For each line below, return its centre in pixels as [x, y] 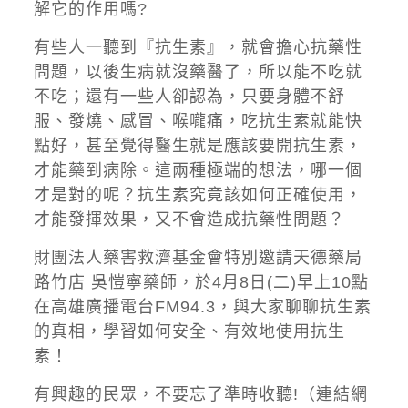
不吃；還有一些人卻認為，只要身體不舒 [189, 97]
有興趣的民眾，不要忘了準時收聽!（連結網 [200, 394]
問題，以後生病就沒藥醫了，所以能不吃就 [198, 72]
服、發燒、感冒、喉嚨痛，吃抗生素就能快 [198, 121]
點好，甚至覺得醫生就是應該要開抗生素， [198, 146]
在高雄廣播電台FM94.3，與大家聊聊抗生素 [202, 307]
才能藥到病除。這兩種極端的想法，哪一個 [198, 170]
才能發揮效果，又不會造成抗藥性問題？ [189, 219]
